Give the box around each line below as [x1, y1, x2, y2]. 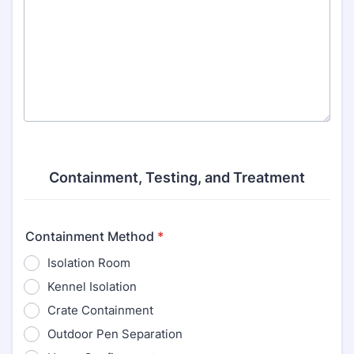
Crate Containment [47, 303, 153, 318]
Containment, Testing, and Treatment [49, 169, 305, 186]
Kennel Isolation [47, 279, 137, 294]
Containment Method [25, 228, 154, 244]
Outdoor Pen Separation [47, 326, 183, 341]
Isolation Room [47, 255, 130, 270]
